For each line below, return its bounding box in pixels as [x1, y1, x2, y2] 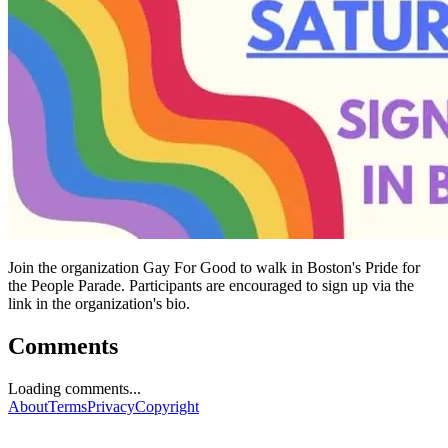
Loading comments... [8, 379, 141, 397]
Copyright [135, 397, 199, 415]
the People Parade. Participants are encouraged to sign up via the [8, 276, 414, 294]
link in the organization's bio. [8, 294, 190, 312]
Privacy [87, 397, 135, 415]
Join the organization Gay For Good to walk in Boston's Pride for [8, 258, 420, 276]
